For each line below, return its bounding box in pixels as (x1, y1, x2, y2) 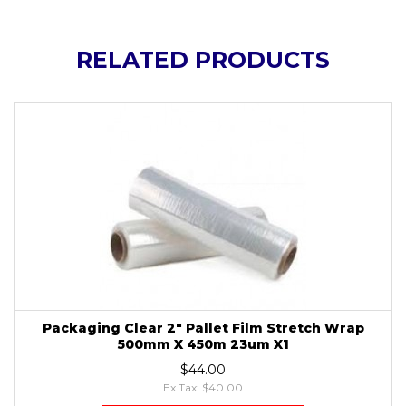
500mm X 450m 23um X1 (117, 336, 289, 353)
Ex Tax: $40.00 (163, 381, 243, 395)
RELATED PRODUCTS (76, 46, 330, 74)
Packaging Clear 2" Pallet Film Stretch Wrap (42, 320, 364, 337)
